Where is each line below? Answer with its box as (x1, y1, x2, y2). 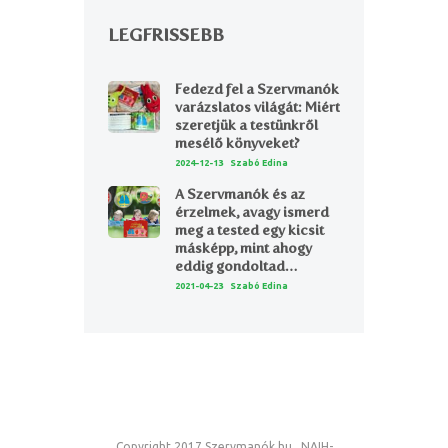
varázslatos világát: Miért (174, 99, 340, 117)
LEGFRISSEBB (108, 24, 224, 47)
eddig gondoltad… (174, 258, 297, 276)
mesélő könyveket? (174, 135, 300, 153)
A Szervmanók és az (174, 186, 305, 204)
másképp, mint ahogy (174, 240, 312, 258)
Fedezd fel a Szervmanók (174, 81, 339, 99)
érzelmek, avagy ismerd (174, 204, 329, 222)
